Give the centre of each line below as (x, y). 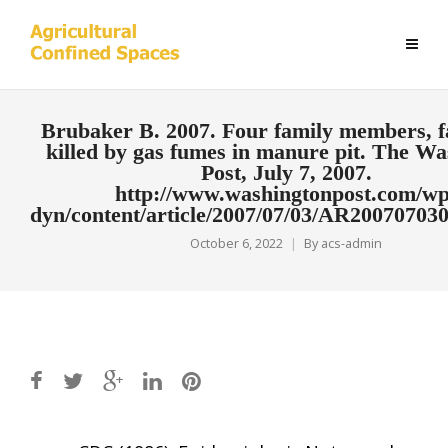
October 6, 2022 (236, 243)
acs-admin (351, 243)
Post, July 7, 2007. (286, 173)
